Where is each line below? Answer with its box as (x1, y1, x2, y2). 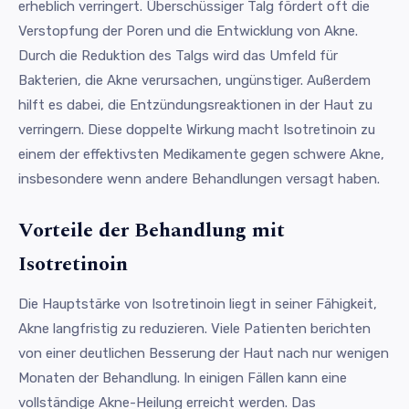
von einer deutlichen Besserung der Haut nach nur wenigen (18, 344, 389, 362)
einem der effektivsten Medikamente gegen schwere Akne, (18, 145, 384, 163)
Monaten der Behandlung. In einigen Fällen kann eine (18, 369, 347, 386)
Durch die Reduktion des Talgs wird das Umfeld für (18, 47, 338, 64)
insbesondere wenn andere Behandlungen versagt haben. (18, 170, 380, 187)
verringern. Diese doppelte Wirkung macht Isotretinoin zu (18, 121, 375, 138)
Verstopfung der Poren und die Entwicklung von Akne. (18, 22, 358, 39)
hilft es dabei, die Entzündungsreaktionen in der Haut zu (18, 96, 372, 113)
